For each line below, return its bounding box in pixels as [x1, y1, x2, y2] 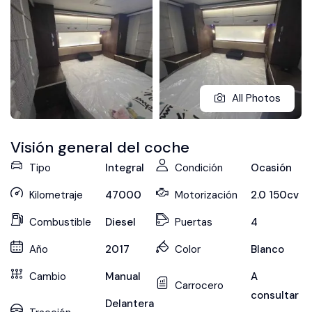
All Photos [232, 91, 281, 105]
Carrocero [175, 279, 224, 293]
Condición [175, 160, 223, 175]
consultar [250, 288, 299, 302]
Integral [104, 160, 144, 175]
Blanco [250, 242, 284, 256]
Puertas [175, 214, 212, 229]
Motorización [175, 187, 237, 202]
